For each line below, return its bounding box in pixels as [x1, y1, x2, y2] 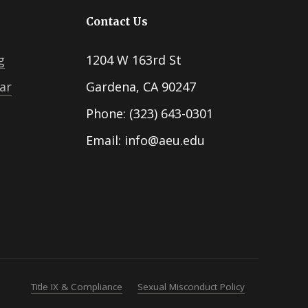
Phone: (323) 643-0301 [85, 104, 213, 122]
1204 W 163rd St [85, 51, 181, 68]
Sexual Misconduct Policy [137, 280, 245, 293]
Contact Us [85, 14, 148, 28]
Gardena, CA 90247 [85, 78, 196, 95]
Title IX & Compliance [31, 280, 122, 293]
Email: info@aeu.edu [85, 131, 205, 148]
